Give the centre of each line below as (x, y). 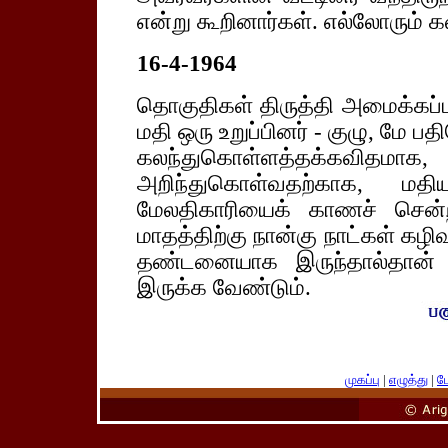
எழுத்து (408, 379)
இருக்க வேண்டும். (223, 287)
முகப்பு (362, 379)
